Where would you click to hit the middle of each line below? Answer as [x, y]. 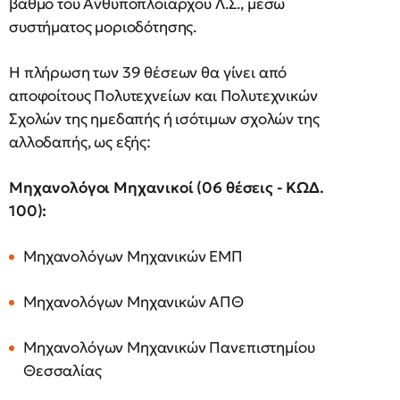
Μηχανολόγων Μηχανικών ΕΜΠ [133, 257]
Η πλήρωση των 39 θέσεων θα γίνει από [148, 73]
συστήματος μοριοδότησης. [103, 27]
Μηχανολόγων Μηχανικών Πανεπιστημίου [169, 348]
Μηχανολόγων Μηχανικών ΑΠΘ [133, 302]
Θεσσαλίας [62, 371]
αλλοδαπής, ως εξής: [80, 142]
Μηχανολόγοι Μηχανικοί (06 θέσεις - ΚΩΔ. [167, 188]
